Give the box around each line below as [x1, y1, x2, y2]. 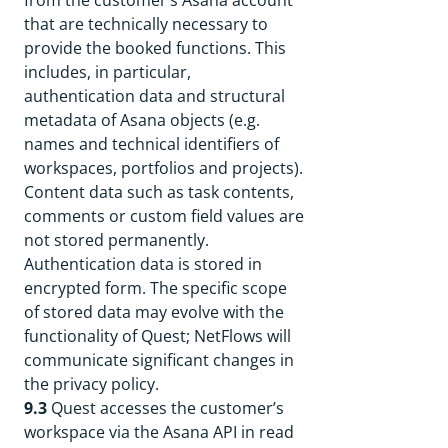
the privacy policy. [24, 373, 159, 395]
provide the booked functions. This [24, 37, 286, 59]
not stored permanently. [24, 229, 209, 251]
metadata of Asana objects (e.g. [24, 109, 260, 131]
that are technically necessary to [24, 13, 268, 35]
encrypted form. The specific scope [24, 277, 287, 299]
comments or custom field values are [24, 205, 304, 227]
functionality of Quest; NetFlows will [24, 325, 291, 347]
